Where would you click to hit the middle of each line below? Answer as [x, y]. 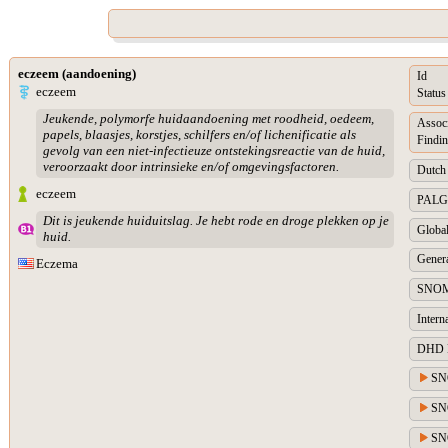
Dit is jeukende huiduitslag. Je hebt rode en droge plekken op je [215, 221]
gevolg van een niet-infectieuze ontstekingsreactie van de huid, [213, 151]
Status [431, 93]
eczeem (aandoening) [77, 73]
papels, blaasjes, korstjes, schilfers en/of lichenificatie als [199, 135]
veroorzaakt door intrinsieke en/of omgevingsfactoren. [190, 167]
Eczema [57, 263]
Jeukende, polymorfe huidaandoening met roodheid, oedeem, [208, 119]
